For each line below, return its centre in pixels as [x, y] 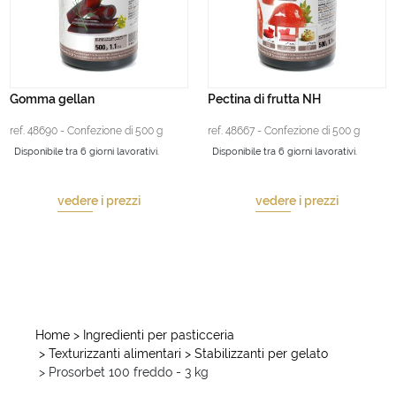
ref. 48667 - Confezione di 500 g [284, 130]
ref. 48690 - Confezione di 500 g [87, 130]
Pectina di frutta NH [265, 99]
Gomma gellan [53, 99]
